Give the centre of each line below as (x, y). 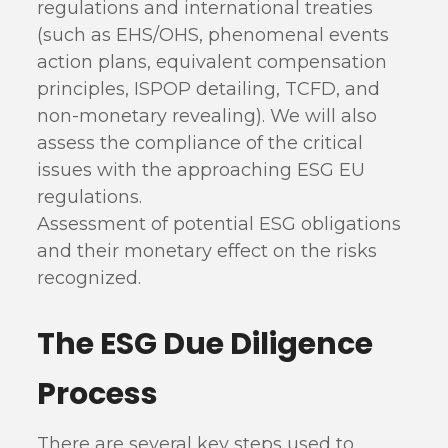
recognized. (89, 278)
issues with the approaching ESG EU (201, 170)
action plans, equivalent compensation (212, 62)
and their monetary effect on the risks (207, 251)
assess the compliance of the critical (200, 143)
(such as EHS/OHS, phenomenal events (213, 35)
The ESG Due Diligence (205, 344)
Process (98, 394)
